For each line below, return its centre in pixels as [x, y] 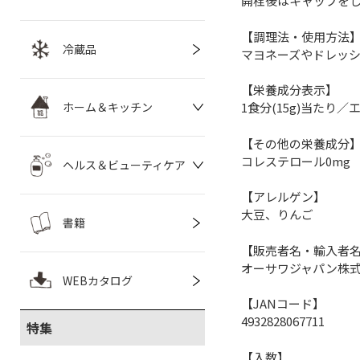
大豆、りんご [277, 214]
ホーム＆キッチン [108, 107]
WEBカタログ [98, 280]
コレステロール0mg [296, 161]
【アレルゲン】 [283, 196]
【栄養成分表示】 [289, 90]
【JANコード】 [283, 303]
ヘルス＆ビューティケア [124, 165]
